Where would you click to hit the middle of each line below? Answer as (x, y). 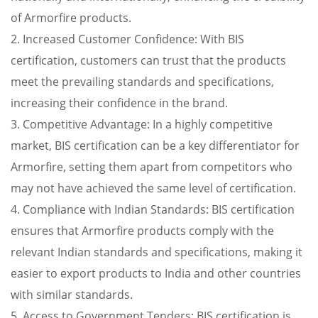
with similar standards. (72, 295)
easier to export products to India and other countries (156, 273)
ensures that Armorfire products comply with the (142, 231)
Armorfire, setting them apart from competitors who (152, 167)
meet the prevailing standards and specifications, (142, 82)
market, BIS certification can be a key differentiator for (155, 146)
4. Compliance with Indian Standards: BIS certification (153, 209)
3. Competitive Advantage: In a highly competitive (142, 124)
